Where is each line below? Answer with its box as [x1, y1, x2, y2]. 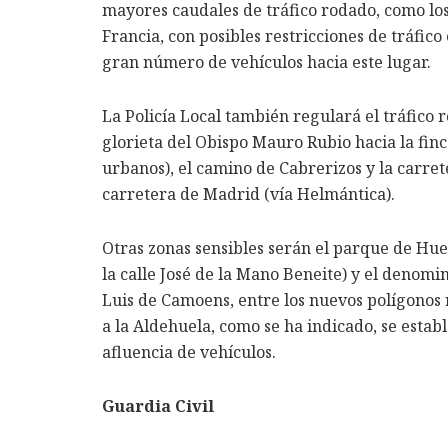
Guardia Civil [102, 395, 214, 418]
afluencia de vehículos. [102, 341, 276, 364]
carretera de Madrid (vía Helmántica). [102, 183, 395, 206]
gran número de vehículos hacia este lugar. [102, 51, 431, 74]
